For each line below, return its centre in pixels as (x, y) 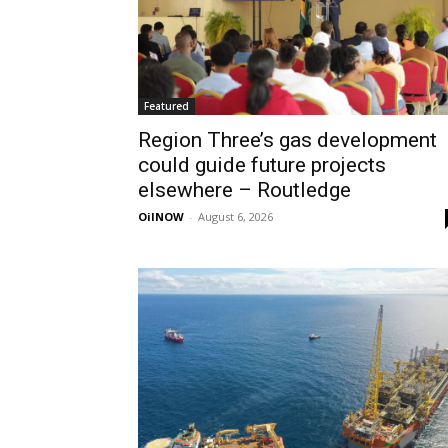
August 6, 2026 (235, 216)
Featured (166, 106)
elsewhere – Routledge (244, 190)
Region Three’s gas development (287, 140)
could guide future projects (262, 165)
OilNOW (161, 216)
